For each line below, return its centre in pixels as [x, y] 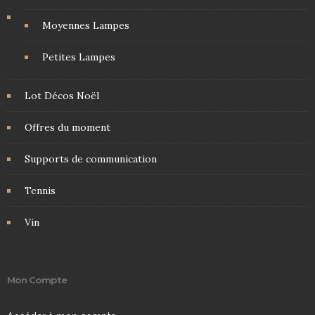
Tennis [40, 191]
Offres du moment [67, 127]
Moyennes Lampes [86, 25]
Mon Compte [37, 280]
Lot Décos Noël [62, 96]
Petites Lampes [79, 57]
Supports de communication [91, 159]
